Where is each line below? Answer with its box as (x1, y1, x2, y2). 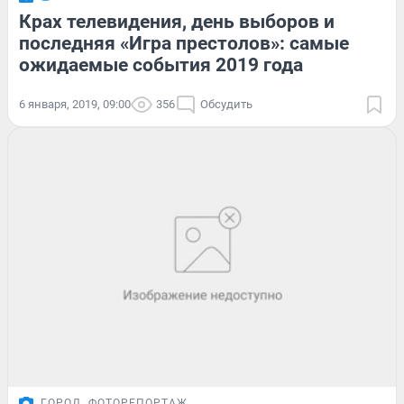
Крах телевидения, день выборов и (19, 11, 335, 33)
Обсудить (200, 97, 252, 112)
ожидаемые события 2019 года (19, 54, 303, 77)
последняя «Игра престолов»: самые (19, 32, 349, 55)
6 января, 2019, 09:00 (19, 97, 131, 112)
